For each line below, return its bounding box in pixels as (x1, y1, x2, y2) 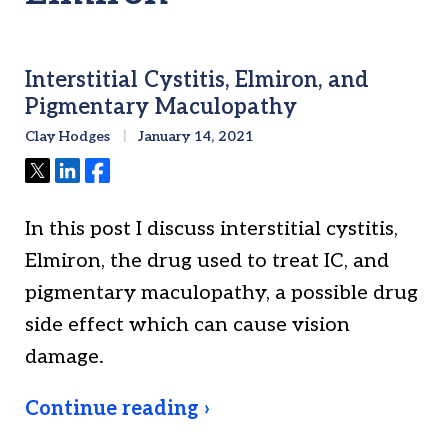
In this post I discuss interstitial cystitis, (25, 217, 398, 242)
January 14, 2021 (134, 128, 254, 146)
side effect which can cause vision (25, 313, 350, 338)
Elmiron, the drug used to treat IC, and (25, 249, 389, 274)
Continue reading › (25, 397, 209, 422)
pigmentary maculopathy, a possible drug (25, 281, 418, 306)
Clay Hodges (25, 128, 110, 146)
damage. (25, 345, 104, 370)
